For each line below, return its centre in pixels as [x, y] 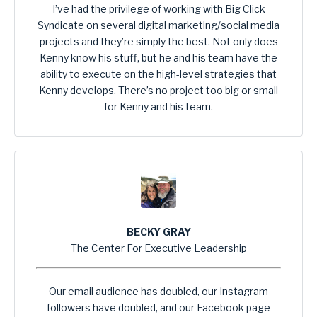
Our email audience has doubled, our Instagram [158, 292]
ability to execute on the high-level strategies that [158, 74]
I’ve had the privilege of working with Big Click [158, 9]
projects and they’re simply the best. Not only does [158, 42]
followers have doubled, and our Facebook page [158, 308]
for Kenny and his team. [158, 107]
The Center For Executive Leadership [158, 248]
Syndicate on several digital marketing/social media [158, 25]
